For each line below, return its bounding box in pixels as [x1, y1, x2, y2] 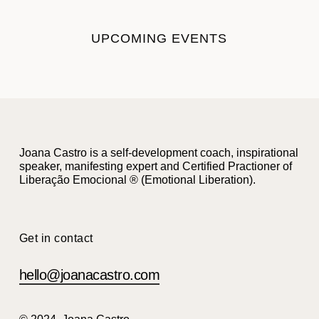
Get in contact [19, 231, 93, 244]
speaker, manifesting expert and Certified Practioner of [19, 159, 292, 172]
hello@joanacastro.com [19, 266, 160, 283]
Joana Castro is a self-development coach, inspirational [19, 146, 298, 159]
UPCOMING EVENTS [91, 31, 228, 46]
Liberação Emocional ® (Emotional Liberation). [19, 173, 256, 186]
